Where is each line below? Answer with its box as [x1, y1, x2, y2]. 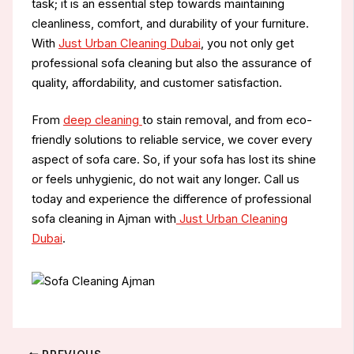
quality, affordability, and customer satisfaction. [31, 75, 282, 90]
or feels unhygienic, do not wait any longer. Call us [31, 171, 299, 186]
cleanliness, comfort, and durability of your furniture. [31, 16, 309, 31]
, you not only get [200, 36, 294, 51]
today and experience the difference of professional [31, 191, 311, 206]
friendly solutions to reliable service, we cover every [31, 132, 312, 147]
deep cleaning [62, 112, 142, 127]
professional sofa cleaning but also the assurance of [31, 55, 311, 70]
